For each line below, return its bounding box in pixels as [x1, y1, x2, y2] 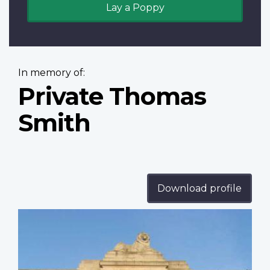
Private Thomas [18, 81, 206, 111]
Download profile [157, 183, 242, 195]
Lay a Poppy [105, 2, 165, 14]
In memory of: [18, 67, 85, 79]
